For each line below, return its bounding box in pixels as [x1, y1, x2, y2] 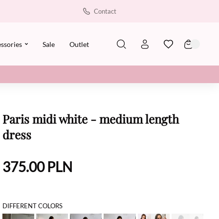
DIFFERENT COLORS [2, 202, 63, 210]
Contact [94, 7, 116, 15]
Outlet [69, 40, 89, 48]
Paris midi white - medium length [2, 111, 179, 127]
